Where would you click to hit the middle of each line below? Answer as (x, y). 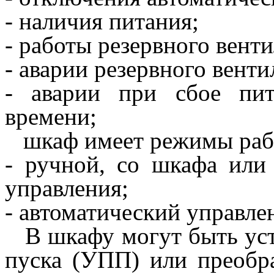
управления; (67, 188)
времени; (51, 116)
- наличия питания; (102, 21)
